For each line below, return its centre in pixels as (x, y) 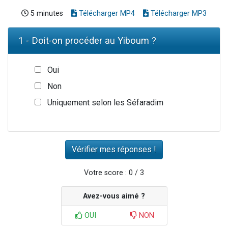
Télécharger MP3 (178, 13)
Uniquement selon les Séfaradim (105, 102)
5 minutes (46, 13)
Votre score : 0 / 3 (114, 173)
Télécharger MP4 (106, 13)
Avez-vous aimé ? (114, 196)
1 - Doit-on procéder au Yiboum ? (87, 40)
